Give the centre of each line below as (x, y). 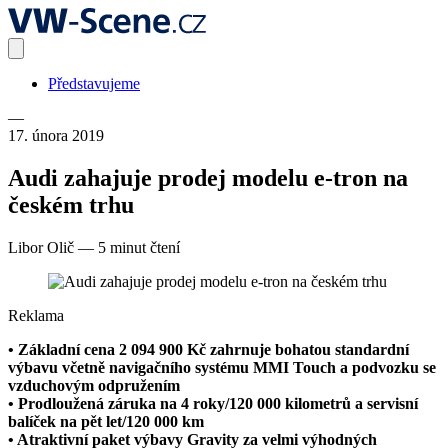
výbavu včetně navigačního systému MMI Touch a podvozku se (222, 367)
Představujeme (94, 83)
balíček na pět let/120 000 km (106, 421)
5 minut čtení (139, 247)
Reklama (36, 315)
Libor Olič (41, 247)
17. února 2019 (56, 135)
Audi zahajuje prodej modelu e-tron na (208, 177)
